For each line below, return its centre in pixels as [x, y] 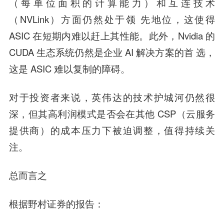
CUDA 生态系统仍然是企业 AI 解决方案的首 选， [112, 52]
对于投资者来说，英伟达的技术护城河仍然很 [112, 97]
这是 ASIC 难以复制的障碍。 [69, 69]
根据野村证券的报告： [56, 203]
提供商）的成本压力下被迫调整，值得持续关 [112, 130]
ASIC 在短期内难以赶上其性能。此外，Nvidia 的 [112, 36]
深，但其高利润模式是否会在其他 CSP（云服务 [112, 113]
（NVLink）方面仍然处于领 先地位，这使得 [112, 19]
